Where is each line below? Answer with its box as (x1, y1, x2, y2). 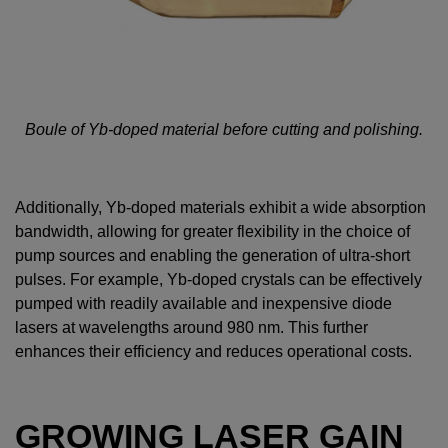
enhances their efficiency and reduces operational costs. (15, 343, 412, 361)
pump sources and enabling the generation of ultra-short (15, 247, 410, 265)
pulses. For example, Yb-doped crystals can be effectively (15, 271, 422, 289)
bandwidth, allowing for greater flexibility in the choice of (15, 223, 410, 241)
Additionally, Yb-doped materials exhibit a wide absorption (15, 199, 426, 217)
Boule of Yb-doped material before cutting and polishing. (25, 121, 423, 139)
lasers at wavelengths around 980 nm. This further (15, 319, 368, 337)
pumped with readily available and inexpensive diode (15, 295, 392, 313)
